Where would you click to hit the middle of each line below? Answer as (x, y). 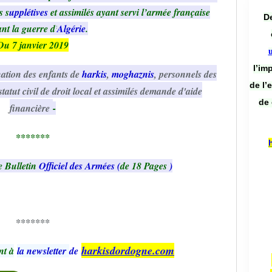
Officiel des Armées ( (78, 166)
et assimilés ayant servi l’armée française (130, 12)
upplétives (29, 12)
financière (31, 108)
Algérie (71, 29)
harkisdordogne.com (128, 250)
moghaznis (133, 74)
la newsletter (43, 251)
